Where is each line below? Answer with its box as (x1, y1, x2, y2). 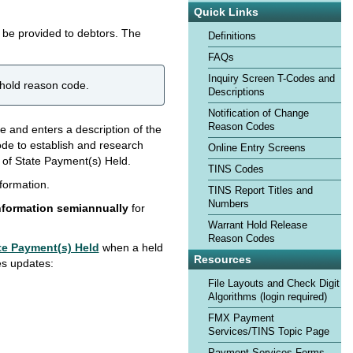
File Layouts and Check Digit (208, 278, 340, 290)
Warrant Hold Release (208, 219, 307, 231)
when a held (98, 241, 163, 254)
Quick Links (194, 5, 258, 18)
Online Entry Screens (208, 142, 306, 154)
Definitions (208, 30, 256, 42)
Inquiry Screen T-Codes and (208, 72, 335, 84)
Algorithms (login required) (208, 292, 327, 303)
